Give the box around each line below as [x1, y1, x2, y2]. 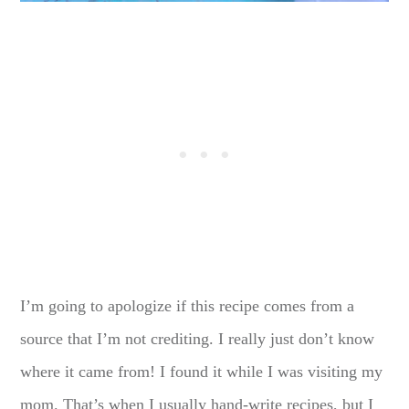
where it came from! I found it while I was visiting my [20, 362, 383, 381]
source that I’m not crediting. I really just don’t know [20, 329, 375, 348]
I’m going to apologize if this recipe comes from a [20, 296, 355, 315]
